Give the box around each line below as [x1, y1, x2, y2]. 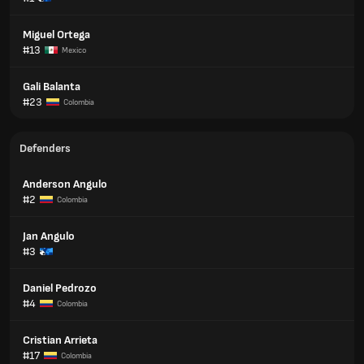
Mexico [62, 45, 86, 55]
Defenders [19, 141, 71, 155]
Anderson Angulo [23, 177, 107, 191]
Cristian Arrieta [23, 333, 97, 347]
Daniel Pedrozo [23, 281, 97, 295]
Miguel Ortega [23, 28, 90, 41]
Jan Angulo [23, 229, 75, 243]
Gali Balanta [23, 80, 80, 93]
